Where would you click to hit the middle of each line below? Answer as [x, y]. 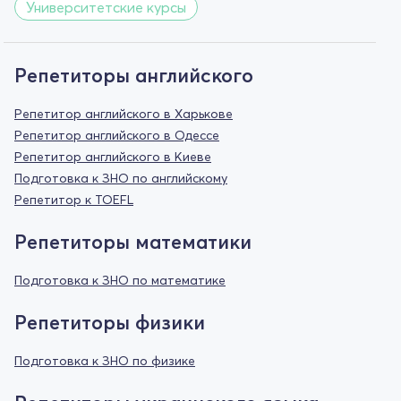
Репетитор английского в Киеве [113, 156]
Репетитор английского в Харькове [124, 113]
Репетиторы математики [133, 242]
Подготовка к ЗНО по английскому [121, 178]
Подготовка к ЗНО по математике [120, 280]
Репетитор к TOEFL [74, 199]
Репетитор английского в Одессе [117, 135]
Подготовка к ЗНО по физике [105, 360]
